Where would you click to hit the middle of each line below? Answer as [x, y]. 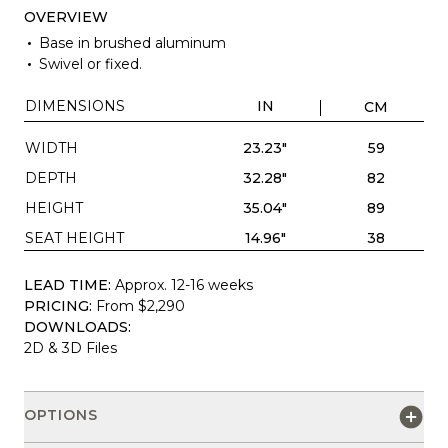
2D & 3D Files [70, 347]
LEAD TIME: [67, 284]
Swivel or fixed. [90, 63]
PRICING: [58, 305]
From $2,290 [140, 305]
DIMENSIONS [75, 105]
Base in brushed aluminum [132, 42]
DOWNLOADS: [77, 326]
